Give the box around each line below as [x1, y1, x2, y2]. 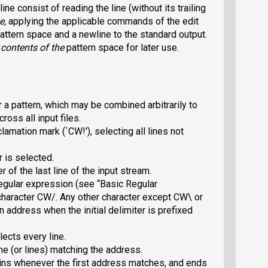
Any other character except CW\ [60, 191, 192, 203]
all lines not [136, 126, 184, 138]
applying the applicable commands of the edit [8, 16, 199, 28]
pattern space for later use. [66, 42, 179, 54]
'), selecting [86, 126, 136, 138]
